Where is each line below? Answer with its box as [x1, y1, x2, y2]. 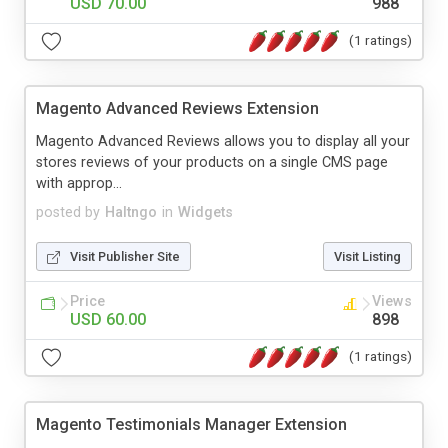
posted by [36, 203, 100, 221]
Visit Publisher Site [70, 248, 180, 264]
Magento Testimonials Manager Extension [36, 414, 347, 434]
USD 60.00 [70, 309, 146, 329]
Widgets [178, 203, 233, 221]
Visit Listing [334, 248, 401, 264]
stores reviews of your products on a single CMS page [36, 153, 388, 171]
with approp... [36, 174, 122, 192]
